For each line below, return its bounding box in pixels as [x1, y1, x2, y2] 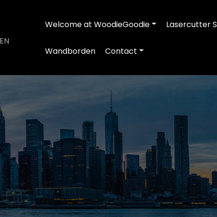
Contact [105, 45, 138, 57]
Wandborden [45, 45, 96, 57]
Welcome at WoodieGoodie [45, 18, 150, 30]
